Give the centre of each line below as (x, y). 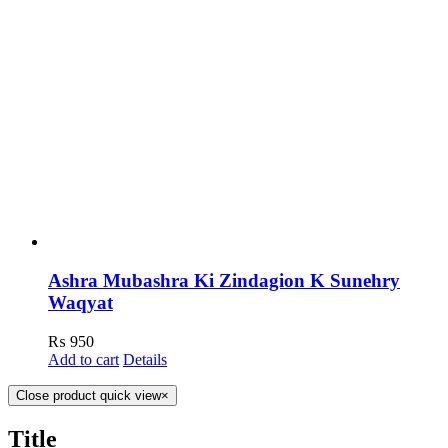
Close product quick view (88, 395)
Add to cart (83, 359)
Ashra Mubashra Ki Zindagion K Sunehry (224, 280)
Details (145, 359)
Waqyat (80, 302)
